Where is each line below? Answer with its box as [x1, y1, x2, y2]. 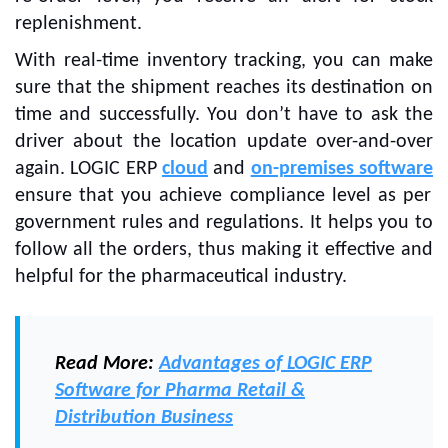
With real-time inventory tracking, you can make [15, 50, 433, 71]
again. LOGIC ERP [15, 158, 162, 179]
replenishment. [15, 13, 142, 34]
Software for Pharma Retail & [55, 380, 305, 401]
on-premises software [250, 158, 434, 179]
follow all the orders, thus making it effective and [15, 239, 433, 260]
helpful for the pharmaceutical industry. [15, 266, 347, 287]
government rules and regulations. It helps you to [15, 212, 433, 233]
